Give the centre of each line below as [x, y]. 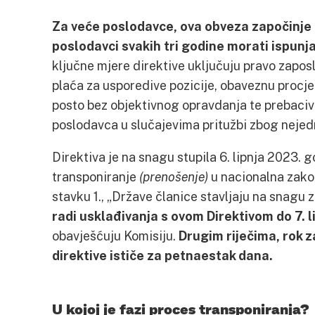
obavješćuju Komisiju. [115, 236]
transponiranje [96, 176]
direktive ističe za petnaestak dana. [162, 255]
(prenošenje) [174, 176]
